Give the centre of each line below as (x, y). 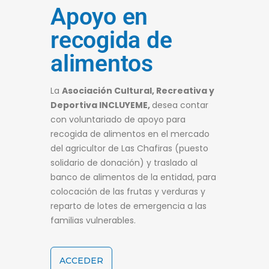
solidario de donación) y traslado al (124, 162)
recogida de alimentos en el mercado (130, 134)
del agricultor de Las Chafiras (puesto (129, 148)
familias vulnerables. (93, 220)
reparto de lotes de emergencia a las (128, 206)
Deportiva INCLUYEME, (101, 105)
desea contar (180, 105)
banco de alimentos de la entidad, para (133, 177)
